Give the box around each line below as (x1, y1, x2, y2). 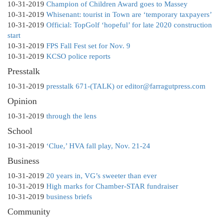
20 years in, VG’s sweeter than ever (46, 172, 157, 180)
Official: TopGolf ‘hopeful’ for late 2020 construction (46, 21, 212, 29)
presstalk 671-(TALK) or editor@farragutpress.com (46, 82, 206, 91)
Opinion (7, 96, 37, 107)
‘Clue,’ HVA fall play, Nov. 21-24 (46, 142, 150, 150)
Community (7, 207, 50, 217)
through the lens (46, 112, 97, 120)
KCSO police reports (46, 52, 111, 61)
